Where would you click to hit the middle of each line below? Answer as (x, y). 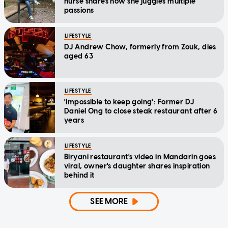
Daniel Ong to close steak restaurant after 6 (141, 111)
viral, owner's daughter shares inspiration (137, 166)
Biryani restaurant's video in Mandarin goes (140, 157)
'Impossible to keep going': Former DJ (129, 102)
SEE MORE (109, 202)
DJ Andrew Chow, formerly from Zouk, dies (140, 47)
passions (79, 11)
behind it (79, 176)
